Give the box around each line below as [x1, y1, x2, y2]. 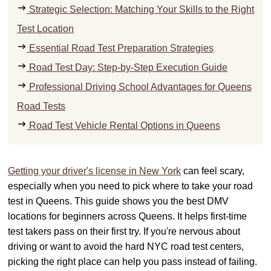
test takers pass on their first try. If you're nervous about [8, 226, 240, 237]
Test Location [17, 24, 74, 34]
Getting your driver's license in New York [8, 166, 181, 177]
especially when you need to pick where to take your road [8, 181, 253, 192]
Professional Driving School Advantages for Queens [27, 82, 252, 93]
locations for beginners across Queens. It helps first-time [8, 211, 247, 222]
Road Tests [17, 101, 65, 112]
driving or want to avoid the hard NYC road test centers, [8, 241, 244, 252]
